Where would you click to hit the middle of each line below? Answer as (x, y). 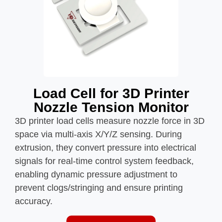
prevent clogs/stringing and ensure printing (99, 188)
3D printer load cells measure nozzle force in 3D (110, 121)
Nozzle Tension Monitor (111, 108)
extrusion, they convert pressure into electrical (106, 148)
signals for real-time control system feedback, (104, 161)
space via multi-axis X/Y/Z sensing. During (98, 135)
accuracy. (34, 201)
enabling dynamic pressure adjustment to (96, 175)
